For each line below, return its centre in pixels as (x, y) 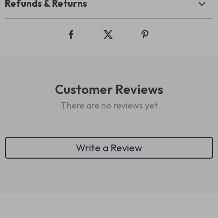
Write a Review (109, 147)
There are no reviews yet (109, 105)
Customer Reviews (109, 89)
